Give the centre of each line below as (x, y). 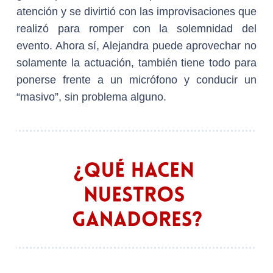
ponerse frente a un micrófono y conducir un (136, 80)
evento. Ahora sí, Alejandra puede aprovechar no (136, 46)
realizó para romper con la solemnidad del (136, 29)
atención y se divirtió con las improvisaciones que (136, 12)
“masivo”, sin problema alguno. (91, 97)
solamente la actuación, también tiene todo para (136, 63)
